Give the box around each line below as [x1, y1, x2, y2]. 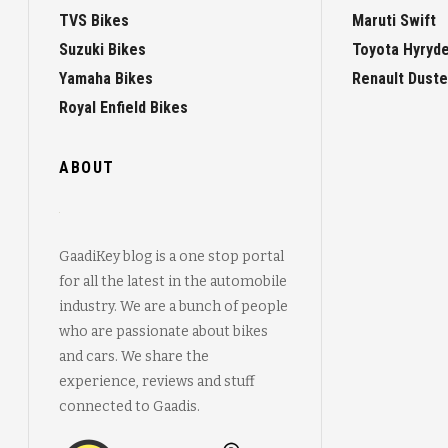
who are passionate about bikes [59, 322, 268, 340]
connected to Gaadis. [59, 397, 200, 415]
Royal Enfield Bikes [59, 97, 188, 117]
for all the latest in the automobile [59, 272, 287, 290]
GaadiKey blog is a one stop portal [59, 247, 284, 265]
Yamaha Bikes [59, 68, 153, 88]
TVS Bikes [59, 10, 129, 30]
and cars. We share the [59, 347, 209, 365]
